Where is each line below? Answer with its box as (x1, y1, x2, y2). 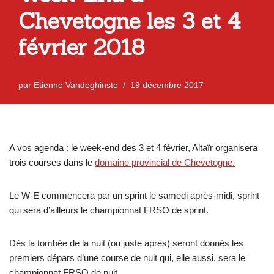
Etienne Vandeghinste (34, 80, 118, 90)
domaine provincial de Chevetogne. (95, 157, 235, 168)
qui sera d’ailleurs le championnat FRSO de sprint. (9, 204, 209, 215)
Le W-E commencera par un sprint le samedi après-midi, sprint (9, 190, 259, 201)
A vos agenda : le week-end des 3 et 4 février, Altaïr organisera (9, 142, 257, 153)
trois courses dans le (9, 157, 95, 168)
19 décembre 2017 (130, 80, 204, 90)
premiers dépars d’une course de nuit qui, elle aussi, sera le (9, 252, 245, 263)
